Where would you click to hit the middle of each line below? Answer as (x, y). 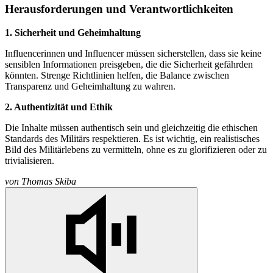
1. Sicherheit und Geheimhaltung (73, 32)
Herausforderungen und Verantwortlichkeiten (119, 9)
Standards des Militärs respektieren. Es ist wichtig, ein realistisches (132, 138)
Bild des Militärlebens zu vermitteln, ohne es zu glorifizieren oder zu (136, 149)
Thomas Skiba (49, 181)
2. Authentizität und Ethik (59, 107)
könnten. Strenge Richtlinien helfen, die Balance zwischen (117, 75)
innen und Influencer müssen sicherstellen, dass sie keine (153, 53)
